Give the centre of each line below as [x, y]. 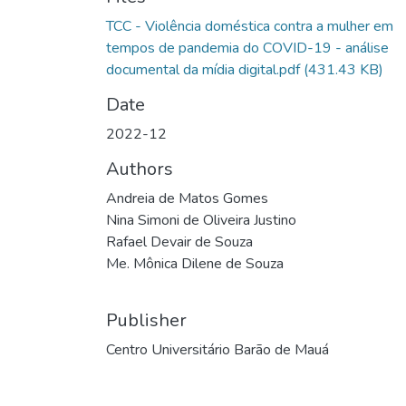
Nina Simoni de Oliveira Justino [201, 220]
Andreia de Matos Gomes [187, 198]
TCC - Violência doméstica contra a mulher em [250, 26]
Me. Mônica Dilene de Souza [195, 264]
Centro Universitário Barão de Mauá [217, 350]
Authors [140, 169]
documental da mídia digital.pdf [203, 70]
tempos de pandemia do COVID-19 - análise [247, 48]
